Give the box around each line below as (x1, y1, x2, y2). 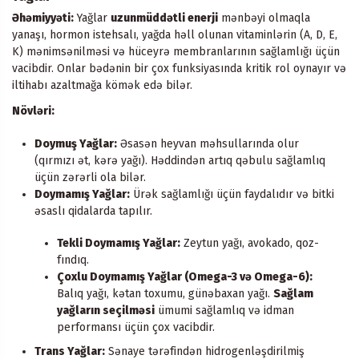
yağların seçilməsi (57, 304, 155, 318)
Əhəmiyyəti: (12, 10, 74, 25)
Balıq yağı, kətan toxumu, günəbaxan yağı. (57, 287, 273, 301)
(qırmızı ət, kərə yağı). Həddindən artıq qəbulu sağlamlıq (34, 153, 325, 167)
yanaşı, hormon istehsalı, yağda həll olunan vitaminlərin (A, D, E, (12, 27, 337, 42)
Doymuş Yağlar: (34, 136, 117, 151)
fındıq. (57, 253, 89, 268)
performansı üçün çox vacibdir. (57, 321, 215, 335)
